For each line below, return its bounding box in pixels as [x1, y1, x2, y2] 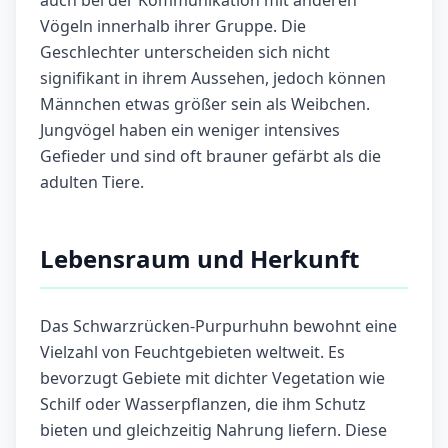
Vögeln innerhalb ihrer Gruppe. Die [40, 15, 306, 38]
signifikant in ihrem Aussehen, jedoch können [40, 67, 386, 90]
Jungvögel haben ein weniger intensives [40, 119, 340, 142]
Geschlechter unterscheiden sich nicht [40, 41, 330, 64]
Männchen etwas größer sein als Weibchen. [40, 93, 370, 116]
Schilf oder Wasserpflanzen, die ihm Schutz [40, 393, 366, 416]
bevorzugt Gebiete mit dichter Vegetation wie [40, 367, 385, 390]
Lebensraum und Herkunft [40, 242, 359, 276]
